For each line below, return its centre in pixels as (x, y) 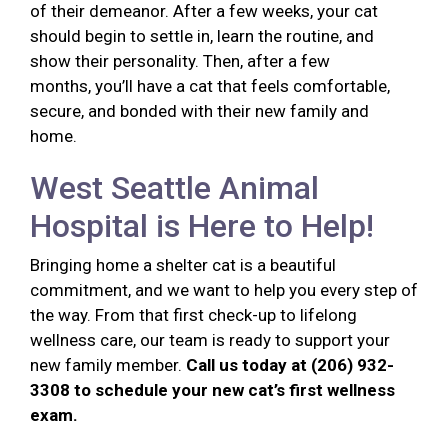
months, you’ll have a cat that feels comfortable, (210, 86)
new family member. (108, 365)
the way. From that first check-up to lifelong (193, 315)
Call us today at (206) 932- (290, 365)
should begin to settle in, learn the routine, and (202, 36)
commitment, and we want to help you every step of (224, 290)
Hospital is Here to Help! (206, 226)
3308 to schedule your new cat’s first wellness (212, 390)
